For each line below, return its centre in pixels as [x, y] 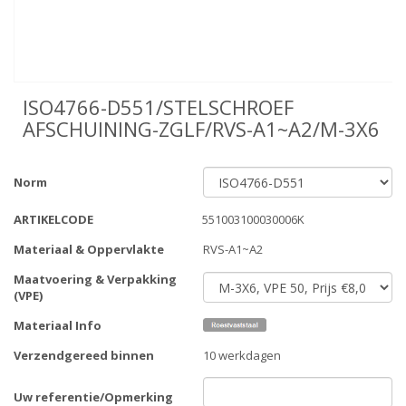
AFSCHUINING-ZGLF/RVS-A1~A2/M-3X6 [201, 129]
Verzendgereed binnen [84, 356]
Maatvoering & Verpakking [95, 280]
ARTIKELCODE [53, 220]
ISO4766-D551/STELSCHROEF [158, 107]
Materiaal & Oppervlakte [89, 250]
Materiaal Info [58, 326]
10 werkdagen [242, 356]
